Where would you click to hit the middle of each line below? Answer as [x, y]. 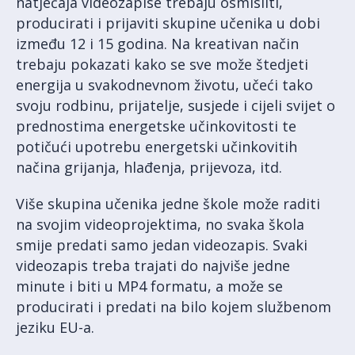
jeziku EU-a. [55, 327]
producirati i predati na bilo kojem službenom [174, 307]
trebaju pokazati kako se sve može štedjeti [162, 64]
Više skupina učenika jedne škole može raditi [168, 204]
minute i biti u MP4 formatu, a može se [149, 286]
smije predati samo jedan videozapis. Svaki [162, 245]
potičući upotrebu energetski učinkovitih [157, 147]
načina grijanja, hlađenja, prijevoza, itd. [149, 167]
